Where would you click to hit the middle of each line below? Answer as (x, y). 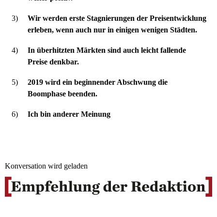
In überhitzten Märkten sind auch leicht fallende (107, 50)
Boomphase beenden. (62, 93)
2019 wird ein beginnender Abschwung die (98, 82)
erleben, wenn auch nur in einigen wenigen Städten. (112, 30)
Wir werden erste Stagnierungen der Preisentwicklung (117, 18)
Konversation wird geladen (46, 166)
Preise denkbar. (53, 62)
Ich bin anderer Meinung (69, 114)
